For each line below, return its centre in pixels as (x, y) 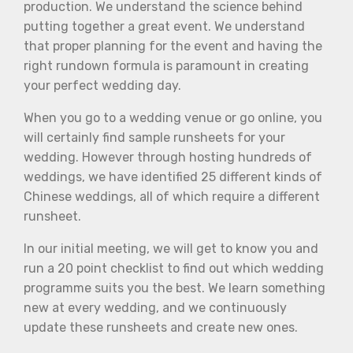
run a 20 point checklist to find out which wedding (174, 268)
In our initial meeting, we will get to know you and (171, 248)
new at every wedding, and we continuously (155, 307)
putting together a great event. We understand (164, 26)
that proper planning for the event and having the (173, 46)
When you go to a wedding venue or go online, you (173, 117)
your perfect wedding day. (102, 85)
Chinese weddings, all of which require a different (172, 196)
